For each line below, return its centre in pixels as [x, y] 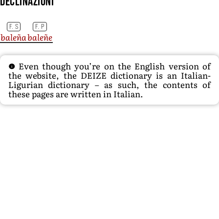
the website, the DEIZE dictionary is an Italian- [109, 75]
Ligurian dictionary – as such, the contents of [109, 85]
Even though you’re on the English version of [113, 66]
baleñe [40, 37]
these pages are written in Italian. [76, 94]
